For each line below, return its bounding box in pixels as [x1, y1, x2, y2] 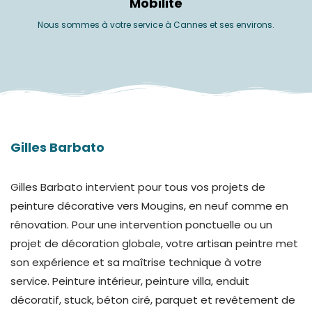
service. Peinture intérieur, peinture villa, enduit [10, 273, 249, 288]
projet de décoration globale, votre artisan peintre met [10, 235, 298, 251]
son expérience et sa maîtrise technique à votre [10, 254, 262, 270]
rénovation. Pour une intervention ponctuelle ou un [10, 217, 272, 232]
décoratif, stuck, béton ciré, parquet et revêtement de [10, 292, 295, 307]
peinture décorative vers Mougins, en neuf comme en [10, 198, 288, 213]
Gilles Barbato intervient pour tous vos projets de [10, 179, 265, 194]
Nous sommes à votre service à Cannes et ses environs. [38, 19, 274, 31]
